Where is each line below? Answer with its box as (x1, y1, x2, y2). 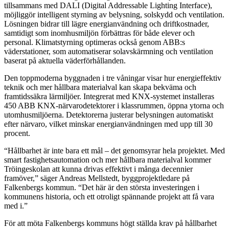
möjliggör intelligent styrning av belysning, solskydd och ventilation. (4, 10, 224, 19)
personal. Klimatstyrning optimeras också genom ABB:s (4, 38, 185, 47)
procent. (4, 129, 30, 138)
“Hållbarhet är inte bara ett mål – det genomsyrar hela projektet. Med (4, 146, 225, 155)
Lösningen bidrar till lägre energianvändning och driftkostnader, (4, 19, 209, 29)
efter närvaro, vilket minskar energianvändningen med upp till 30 (4, 120, 213, 129)
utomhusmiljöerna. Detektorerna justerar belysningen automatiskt (4, 110, 213, 120)
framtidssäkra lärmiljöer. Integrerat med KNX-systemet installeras (4, 92, 214, 101)
